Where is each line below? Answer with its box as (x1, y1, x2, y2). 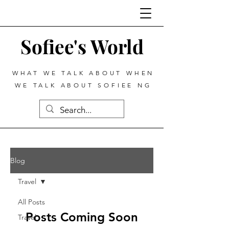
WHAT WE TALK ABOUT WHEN (12, 69, 155, 77)
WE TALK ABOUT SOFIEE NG (15, 81, 152, 89)
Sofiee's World (20, 34, 144, 59)
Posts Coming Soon (26, 210, 138, 224)
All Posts (18, 197, 45, 207)
